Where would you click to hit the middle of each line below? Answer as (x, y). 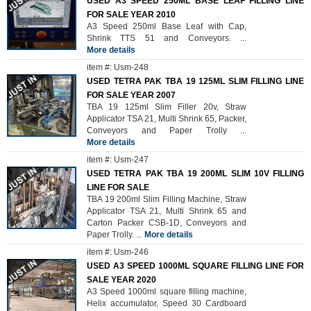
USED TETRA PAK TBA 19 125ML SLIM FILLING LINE (195, 81)
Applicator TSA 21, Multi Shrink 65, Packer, (167, 119)
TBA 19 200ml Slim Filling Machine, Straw (167, 199)
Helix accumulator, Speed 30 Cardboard (167, 303)
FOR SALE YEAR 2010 (131, 15)
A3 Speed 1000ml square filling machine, (167, 292)
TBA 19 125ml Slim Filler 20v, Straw (167, 107)
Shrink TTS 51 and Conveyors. (163, 38)
